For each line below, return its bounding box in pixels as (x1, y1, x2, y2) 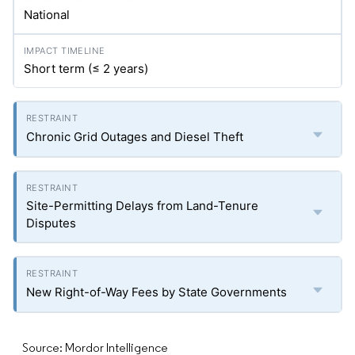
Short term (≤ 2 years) (24, 61, 148, 76)
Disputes (26, 216, 76, 231)
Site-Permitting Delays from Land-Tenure (26, 198, 258, 213)
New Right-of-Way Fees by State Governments (26, 284, 287, 300)
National (24, 7, 70, 22)
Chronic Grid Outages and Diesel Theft (26, 129, 243, 144)
